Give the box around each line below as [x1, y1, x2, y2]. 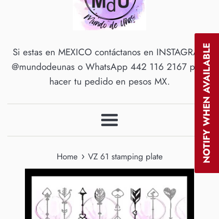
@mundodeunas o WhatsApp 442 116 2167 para [12, 60, 207, 74]
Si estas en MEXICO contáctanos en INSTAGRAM [12, 45, 207, 59]
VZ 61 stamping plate [88, 151, 163, 163]
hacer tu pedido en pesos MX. [49, 75, 170, 88]
